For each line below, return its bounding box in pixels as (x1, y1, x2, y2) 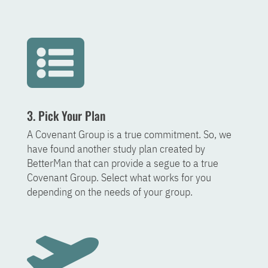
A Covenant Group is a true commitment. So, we (26, 127, 232, 141)
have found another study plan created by (26, 142, 205, 156)
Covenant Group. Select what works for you (26, 170, 211, 184)
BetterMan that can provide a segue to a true (26, 156, 218, 170)
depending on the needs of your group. (26, 185, 193, 199)
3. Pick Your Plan (26, 106, 105, 124)
